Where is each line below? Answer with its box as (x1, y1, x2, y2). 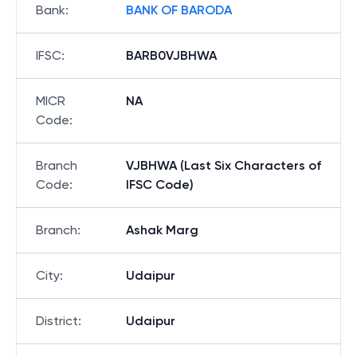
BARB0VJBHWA (126, 48, 217, 63)
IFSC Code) (126, 177, 194, 192)
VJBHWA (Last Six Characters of (126, 158, 321, 173)
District (36, 313, 78, 328)
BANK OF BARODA (126, 2, 232, 18)
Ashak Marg (126, 222, 198, 237)
